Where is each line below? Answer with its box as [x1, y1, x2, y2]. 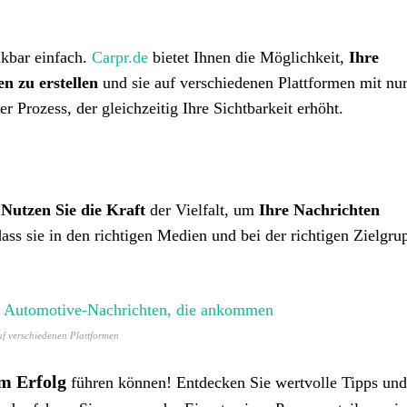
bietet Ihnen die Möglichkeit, [148, 48, 349, 66]
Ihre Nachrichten [259, 201, 380, 219]
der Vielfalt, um [145, 201, 259, 219]
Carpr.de [92, 48, 148, 66]
